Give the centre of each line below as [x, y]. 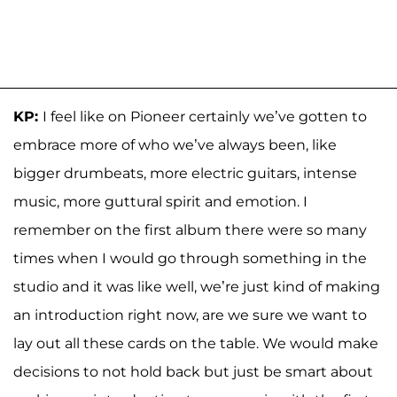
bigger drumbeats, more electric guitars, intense [185, 173]
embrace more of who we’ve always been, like [175, 144]
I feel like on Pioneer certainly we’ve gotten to [205, 116]
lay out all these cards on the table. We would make [196, 343]
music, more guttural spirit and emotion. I [160, 201]
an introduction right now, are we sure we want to [190, 315]
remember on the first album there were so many [190, 230]
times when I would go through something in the [190, 258]
